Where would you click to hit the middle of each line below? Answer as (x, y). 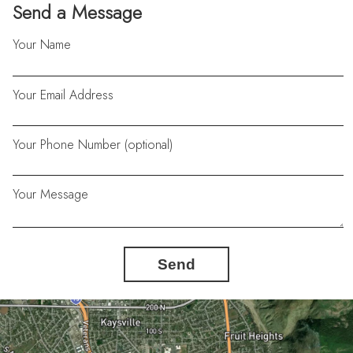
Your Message (51, 194)
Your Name (42, 45)
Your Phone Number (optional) (93, 144)
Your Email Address (63, 95)
